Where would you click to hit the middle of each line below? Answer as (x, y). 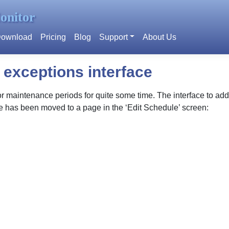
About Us (160, 37)
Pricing (53, 37)
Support (113, 37)
